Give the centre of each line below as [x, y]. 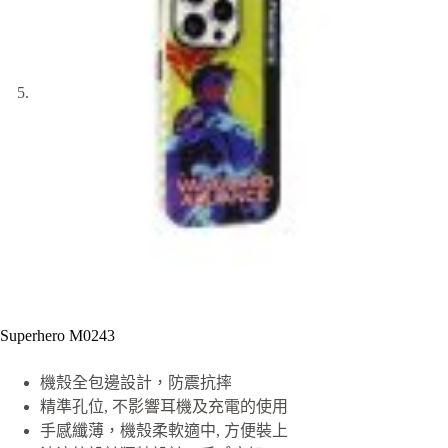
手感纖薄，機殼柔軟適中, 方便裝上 [164, 430]
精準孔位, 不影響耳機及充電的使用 [164, 406]
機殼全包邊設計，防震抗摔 [136, 382]
